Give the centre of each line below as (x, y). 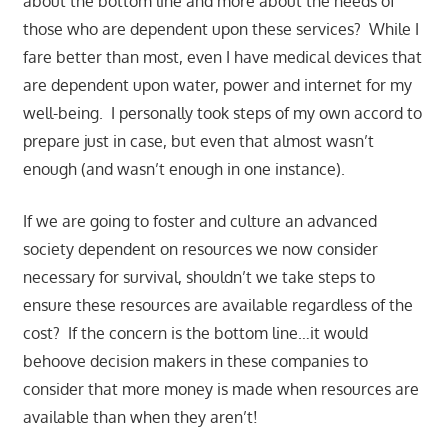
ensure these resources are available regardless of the (217, 304)
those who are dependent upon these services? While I (220, 28)
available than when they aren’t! (140, 416)
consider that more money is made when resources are (220, 388)
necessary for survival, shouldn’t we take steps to (198, 276)
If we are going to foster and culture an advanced (199, 220)
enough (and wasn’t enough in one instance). (183, 168)
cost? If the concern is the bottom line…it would (195, 332)
